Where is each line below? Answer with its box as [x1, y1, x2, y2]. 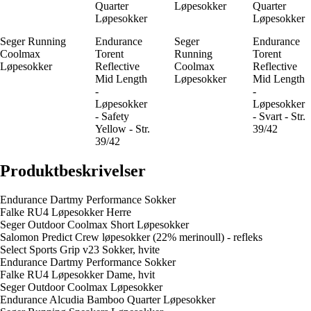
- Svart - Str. [253, 110, 306, 122]
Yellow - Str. [95, 122, 150, 135]
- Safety [95, 110, 129, 122]
